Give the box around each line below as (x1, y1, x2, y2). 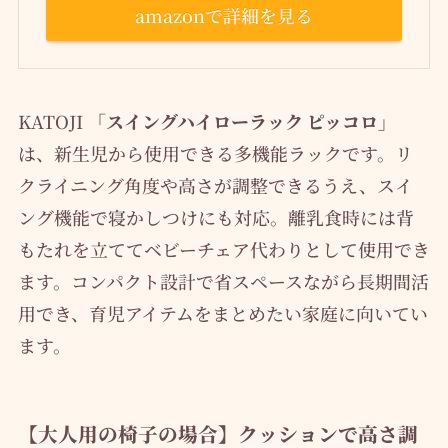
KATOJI (17, 107, 88, 134)
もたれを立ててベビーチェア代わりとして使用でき (17, 235, 430, 262)
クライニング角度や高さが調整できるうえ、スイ (17, 171, 413, 198)
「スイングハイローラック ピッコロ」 (87, 107, 396, 134)
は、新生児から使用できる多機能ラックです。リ (17, 139, 413, 166)
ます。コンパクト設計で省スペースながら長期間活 (17, 267, 429, 294)
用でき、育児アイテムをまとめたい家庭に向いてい (17, 299, 428, 326)
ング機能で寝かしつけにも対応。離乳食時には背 (17, 203, 414, 230)
